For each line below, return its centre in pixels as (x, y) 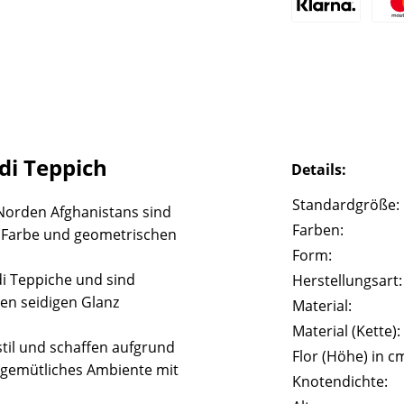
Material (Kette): (347, 331)
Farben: (318, 230)
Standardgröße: (346, 204)
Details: (319, 169)
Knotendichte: (340, 381)
